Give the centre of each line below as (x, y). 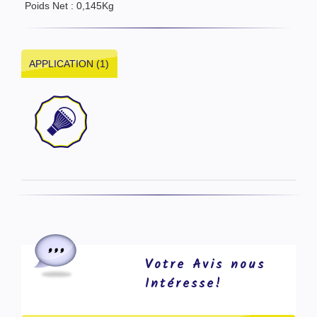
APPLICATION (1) (69, 63)
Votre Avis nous (205, 265)
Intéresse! (183, 284)
